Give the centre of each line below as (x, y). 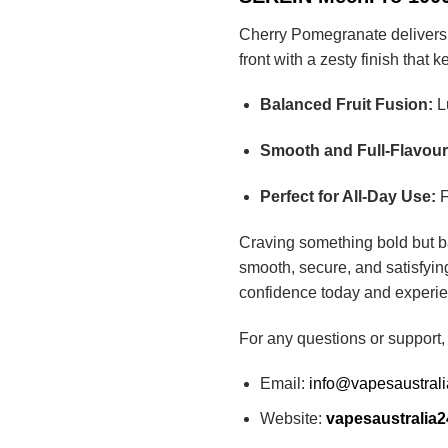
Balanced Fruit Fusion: (346, 105)
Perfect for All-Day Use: (347, 197)
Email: (284, 384)
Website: (292, 418)
